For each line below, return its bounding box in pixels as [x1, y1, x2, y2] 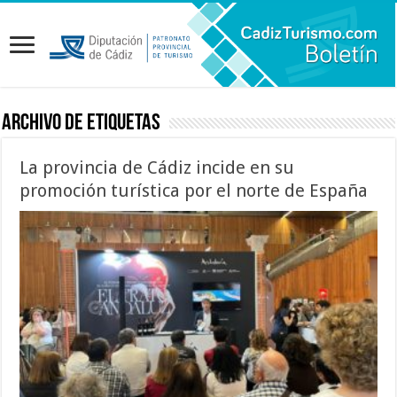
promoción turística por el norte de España [19, 179, 369, 201]
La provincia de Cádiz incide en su [19, 156, 295, 178]
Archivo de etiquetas [2, 111, 161, 136]
